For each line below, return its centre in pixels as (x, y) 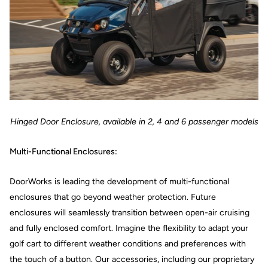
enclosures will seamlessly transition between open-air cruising (130, 212)
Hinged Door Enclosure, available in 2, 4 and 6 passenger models (134, 121)
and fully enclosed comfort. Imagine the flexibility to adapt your (129, 228)
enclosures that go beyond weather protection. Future (113, 197)
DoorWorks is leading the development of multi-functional (119, 181)
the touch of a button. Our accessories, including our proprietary (132, 259)
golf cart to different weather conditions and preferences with (128, 243)
